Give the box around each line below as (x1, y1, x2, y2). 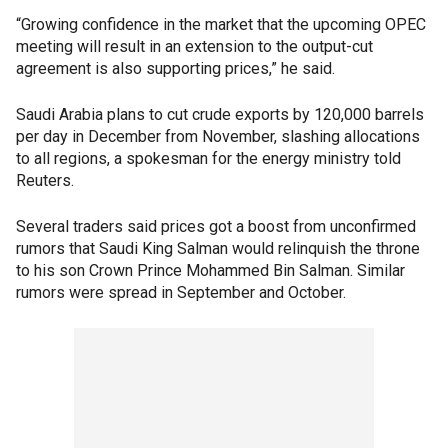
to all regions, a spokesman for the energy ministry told (16, 149, 401, 169)
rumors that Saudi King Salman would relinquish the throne (16, 239, 420, 259)
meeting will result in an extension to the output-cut (16, 37, 373, 57)
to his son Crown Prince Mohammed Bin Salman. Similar (16, 261, 405, 281)
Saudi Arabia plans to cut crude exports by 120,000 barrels (16, 105, 424, 125)
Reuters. (16, 171, 74, 191)
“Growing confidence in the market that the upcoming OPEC (16, 15, 426, 35)
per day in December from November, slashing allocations (16, 127, 420, 147)
